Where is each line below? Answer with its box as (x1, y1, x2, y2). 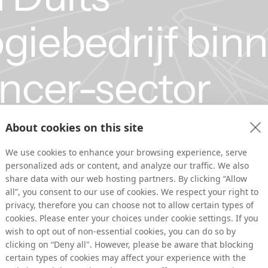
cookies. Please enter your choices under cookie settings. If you (5, 212, 258, 224)
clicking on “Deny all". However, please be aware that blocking (5, 238, 254, 250)
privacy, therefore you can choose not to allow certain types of (5, 199, 254, 211)
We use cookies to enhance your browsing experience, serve (5, 146, 247, 158)
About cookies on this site (5, 120, 144, 135)
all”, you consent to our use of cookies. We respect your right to (5, 185, 258, 197)
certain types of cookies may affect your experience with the (5, 251, 246, 263)
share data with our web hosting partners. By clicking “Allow (5, 172, 247, 184)
